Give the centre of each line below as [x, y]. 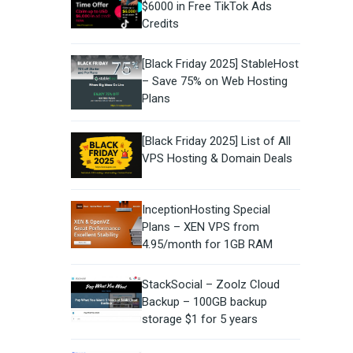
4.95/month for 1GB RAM [207, 245]
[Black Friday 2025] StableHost [220, 64]
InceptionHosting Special [206, 210]
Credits [160, 24]
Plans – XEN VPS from [200, 227]
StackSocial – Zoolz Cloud [210, 285]
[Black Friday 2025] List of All [216, 141]
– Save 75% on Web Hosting [214, 82]
